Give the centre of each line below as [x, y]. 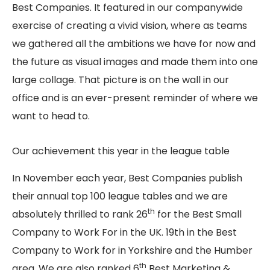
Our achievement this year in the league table [121, 151]
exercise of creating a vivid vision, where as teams [130, 25]
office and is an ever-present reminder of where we [135, 98]
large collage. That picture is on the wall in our [121, 80]
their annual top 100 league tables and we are [120, 196]
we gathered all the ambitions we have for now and [134, 43]
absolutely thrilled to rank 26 [80, 214]
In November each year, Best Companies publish [127, 178]
